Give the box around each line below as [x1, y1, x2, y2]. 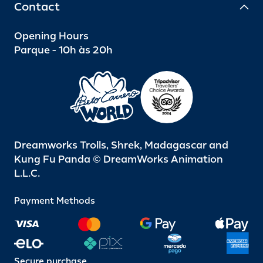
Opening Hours [14, 29, 89, 43]
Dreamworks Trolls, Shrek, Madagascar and [14, 139, 228, 152]
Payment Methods [14, 195, 95, 207]
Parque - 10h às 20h [14, 43, 113, 57]
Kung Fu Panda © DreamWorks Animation [14, 153, 223, 166]
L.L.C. [14, 167, 40, 180]
